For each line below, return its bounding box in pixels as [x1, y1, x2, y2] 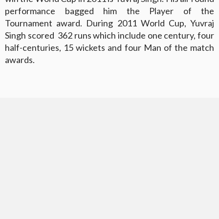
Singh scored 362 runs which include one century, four [5, 29, 214, 41]
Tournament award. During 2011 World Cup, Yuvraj [5, 17, 214, 28]
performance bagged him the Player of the [5, 5, 214, 16]
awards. [5, 54, 35, 65]
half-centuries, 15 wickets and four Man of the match [5, 42, 214, 53]
